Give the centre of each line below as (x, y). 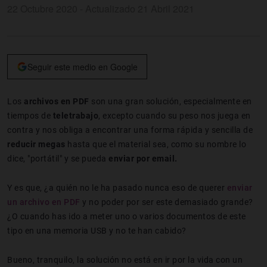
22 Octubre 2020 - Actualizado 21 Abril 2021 (101, 8)
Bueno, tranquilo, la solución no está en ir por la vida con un (125, 260)
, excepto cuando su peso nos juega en (175, 115)
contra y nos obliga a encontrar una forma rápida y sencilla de (130, 130)
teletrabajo (75, 115)
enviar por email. (143, 158)
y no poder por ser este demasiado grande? (167, 202)
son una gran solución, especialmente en (170, 101)
